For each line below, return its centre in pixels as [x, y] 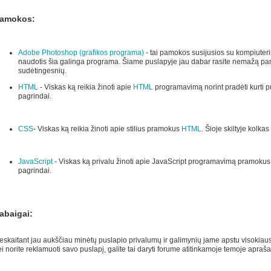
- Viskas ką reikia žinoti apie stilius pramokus [107, 129]
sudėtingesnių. [42, 71]
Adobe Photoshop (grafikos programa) [81, 53]
